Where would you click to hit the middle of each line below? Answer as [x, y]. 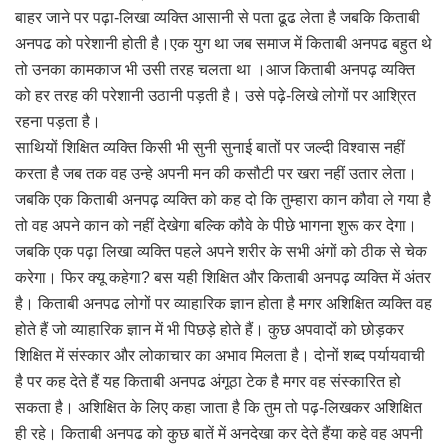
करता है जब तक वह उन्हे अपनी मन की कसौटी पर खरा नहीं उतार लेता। [216, 173]
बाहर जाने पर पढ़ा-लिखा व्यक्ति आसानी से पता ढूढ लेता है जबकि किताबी [217, 17]
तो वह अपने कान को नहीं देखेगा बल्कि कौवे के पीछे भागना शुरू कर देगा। [216, 225]
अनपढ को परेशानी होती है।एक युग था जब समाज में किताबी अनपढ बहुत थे [223, 43]
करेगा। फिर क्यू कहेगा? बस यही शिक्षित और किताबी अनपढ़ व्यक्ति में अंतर [223, 277]
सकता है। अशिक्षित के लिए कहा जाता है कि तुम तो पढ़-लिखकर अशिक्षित [218, 407]
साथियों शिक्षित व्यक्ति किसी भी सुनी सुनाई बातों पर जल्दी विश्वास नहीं [210, 147]
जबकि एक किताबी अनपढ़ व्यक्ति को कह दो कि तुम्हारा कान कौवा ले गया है [223, 199]
